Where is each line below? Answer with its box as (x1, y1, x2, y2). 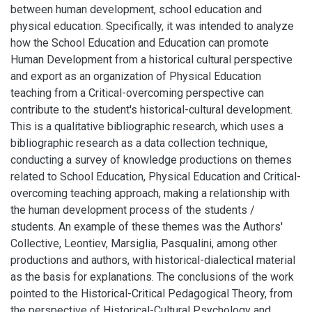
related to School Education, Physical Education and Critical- (10, 170, 301, 183)
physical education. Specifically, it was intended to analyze (10, 19, 294, 33)
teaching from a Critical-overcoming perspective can (10, 86, 264, 100)
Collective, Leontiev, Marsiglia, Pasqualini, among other (10, 237, 277, 250)
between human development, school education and (10, 3, 262, 16)
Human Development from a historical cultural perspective (10, 53, 292, 66)
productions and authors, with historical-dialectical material (10, 253, 295, 267)
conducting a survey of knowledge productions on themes (10, 153, 292, 166)
